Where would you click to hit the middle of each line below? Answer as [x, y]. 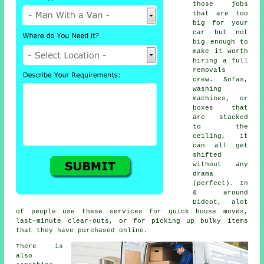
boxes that [220, 108]
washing [207, 89]
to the [220, 127]
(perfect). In [220, 184]
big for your [220, 23]
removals [209, 70]
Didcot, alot [220, 202]
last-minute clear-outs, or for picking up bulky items [132, 221]
